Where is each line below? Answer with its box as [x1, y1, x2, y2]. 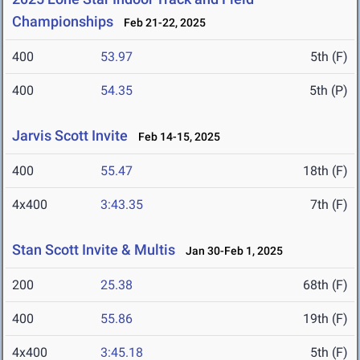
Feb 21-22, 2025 [117, 16, 206, 30]
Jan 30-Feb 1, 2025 [178, 244, 283, 258]
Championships [12, 13, 113, 31]
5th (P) [309, 83, 348, 99]
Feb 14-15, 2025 [131, 130, 220, 144]
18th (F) [303, 163, 348, 179]
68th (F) [303, 277, 348, 293]
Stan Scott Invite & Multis [12, 241, 175, 259]
